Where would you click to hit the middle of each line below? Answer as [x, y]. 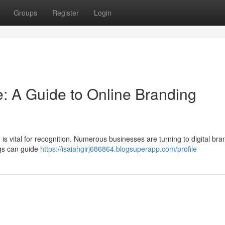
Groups [25, 13]
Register [66, 13]
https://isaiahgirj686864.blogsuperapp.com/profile [119, 149]
